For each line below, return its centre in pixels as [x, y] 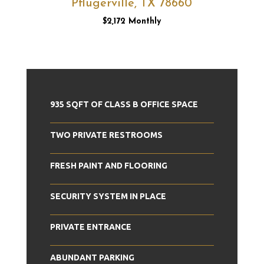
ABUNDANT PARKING [92, 258]
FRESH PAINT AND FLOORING [108, 166]
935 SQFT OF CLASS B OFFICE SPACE [124, 105]
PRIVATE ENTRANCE [90, 227]
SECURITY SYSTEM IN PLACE [108, 197]
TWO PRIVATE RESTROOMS [106, 135]
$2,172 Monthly [132, 22]
